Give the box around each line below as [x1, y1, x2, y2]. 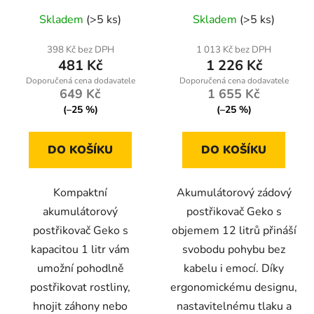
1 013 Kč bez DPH [196, 43, 271, 57]
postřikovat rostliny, [30, 280, 130, 296]
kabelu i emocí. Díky [184, 261, 284, 277]
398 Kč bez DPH [46, 43, 114, 57]
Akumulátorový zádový [176, 185, 292, 201]
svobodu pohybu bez [182, 242, 285, 258]
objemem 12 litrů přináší [171, 223, 296, 239]
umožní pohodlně [36, 261, 124, 277]
